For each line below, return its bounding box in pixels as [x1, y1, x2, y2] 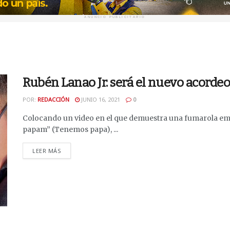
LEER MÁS [32, 147, 62, 155]
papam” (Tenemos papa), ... [23, 125, 118, 134]
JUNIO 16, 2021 [80, 95, 120, 103]
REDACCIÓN [37, 95, 69, 103]
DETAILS [61, 146, 85, 154]
